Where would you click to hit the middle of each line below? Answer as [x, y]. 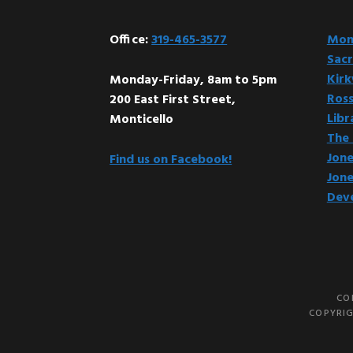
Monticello [142, 120]
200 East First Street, [173, 100]
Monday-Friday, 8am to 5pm [193, 80]
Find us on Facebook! [171, 160]
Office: [131, 40]
